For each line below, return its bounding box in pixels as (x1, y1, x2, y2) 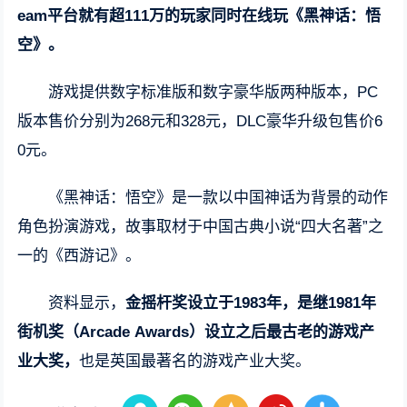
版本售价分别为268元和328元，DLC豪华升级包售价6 (17, 113, 383, 131)
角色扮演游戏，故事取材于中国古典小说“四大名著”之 (17, 218, 384, 236)
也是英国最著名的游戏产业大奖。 (79, 352, 312, 371)
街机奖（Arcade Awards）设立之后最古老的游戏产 (17, 323, 375, 342)
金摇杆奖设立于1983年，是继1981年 (125, 294, 377, 313)
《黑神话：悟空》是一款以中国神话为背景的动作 (48, 189, 389, 207)
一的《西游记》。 (17, 247, 142, 265)
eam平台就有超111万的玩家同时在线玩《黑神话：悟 (17, 7, 382, 25)
